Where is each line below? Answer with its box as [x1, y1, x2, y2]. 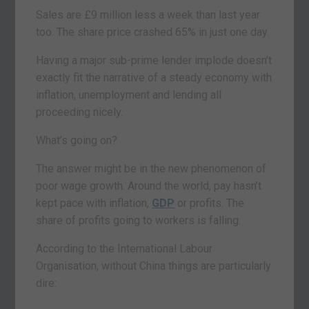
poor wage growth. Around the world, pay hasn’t [36, 179, 262, 192]
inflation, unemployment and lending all [36, 88, 222, 101]
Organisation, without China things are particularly [36, 259, 272, 272]
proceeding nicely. [36, 105, 123, 119]
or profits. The [175, 196, 245, 210]
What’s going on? [36, 133, 118, 147]
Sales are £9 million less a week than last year [36, 8, 261, 21]
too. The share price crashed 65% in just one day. [36, 25, 270, 39]
